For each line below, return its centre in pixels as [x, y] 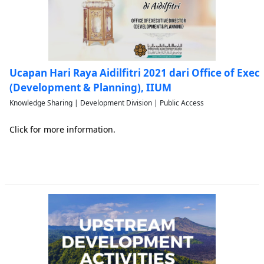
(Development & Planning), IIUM [90, 88]
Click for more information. [62, 129]
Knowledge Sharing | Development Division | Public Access [107, 103]
